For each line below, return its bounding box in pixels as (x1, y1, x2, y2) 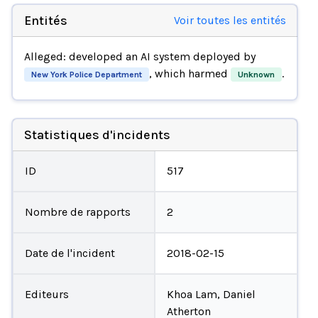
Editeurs (24, 287, 69, 301)
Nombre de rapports (24, 204, 131, 219)
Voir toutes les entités (173, 13, 286, 27)
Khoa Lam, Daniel (167, 287, 256, 301)
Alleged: (23, 49, 69, 63)
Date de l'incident (24, 246, 115, 260)
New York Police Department (31, 69, 142, 79)
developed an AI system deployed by (68, 49, 256, 63)
